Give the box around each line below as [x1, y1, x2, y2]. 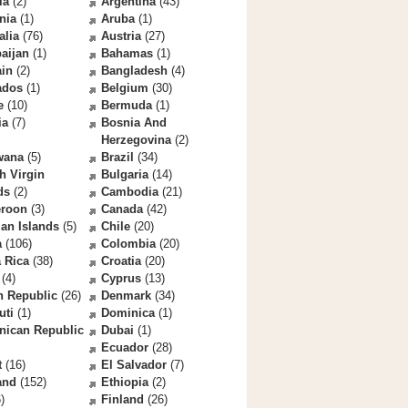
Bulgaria [101, 168, 148, 181]
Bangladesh [101, 64, 168, 77]
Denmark [101, 289, 151, 302]
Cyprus [101, 271, 141, 285]
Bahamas [101, 46, 153, 60]
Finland [101, 393, 144, 406]
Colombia [101, 237, 156, 250]
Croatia [101, 254, 141, 268]
